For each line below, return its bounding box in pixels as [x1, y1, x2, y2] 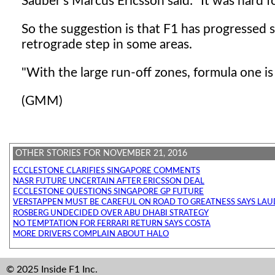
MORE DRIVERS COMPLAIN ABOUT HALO [13, 230, 169, 239]
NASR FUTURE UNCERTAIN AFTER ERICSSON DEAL [13, 177, 204, 185]
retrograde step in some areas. [21, 38, 192, 52]
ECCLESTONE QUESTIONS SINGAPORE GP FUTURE [13, 188, 204, 196]
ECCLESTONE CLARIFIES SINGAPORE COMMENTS [13, 166, 200, 175]
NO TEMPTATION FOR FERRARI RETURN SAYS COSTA [13, 219, 211, 228]
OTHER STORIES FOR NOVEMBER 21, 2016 [15, 149, 187, 158]
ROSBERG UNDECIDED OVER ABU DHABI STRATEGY [13, 209, 209, 217]
